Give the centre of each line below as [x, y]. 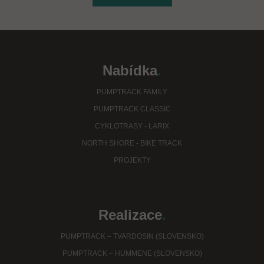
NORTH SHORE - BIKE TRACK [132, 143]
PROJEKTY [132, 161]
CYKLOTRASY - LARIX [132, 126]
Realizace [130, 215]
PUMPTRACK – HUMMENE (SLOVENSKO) [132, 254]
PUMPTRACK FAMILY [132, 92]
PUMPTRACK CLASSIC [132, 109]
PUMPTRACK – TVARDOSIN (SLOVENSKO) [132, 237]
